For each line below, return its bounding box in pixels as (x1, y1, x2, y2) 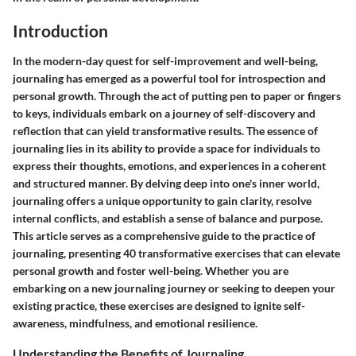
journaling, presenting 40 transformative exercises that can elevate (13, 246, 340, 260)
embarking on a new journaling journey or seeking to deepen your (13, 281, 335, 295)
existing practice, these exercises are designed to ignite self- (13, 298, 305, 312)
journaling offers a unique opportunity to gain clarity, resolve (13, 193, 311, 207)
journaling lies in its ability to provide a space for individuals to (13, 141, 320, 155)
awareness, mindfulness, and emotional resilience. (13, 315, 257, 330)
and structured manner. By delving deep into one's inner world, (13, 176, 319, 190)
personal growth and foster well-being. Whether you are (13, 263, 288, 277)
